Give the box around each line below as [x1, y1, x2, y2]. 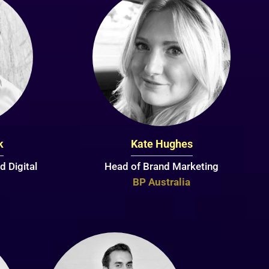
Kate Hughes [130, 137, 193, 150]
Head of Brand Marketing [104, 160, 219, 172]
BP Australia [133, 175, 191, 188]
